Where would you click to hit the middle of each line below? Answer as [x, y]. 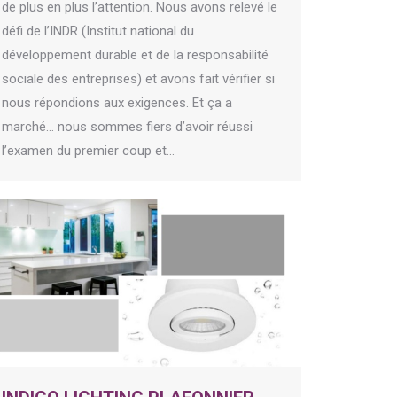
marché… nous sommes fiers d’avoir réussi [127, 127]
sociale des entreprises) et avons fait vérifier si [138, 79]
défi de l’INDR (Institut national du [98, 31]
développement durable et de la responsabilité [135, 55]
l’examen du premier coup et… [88, 151]
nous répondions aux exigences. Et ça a [117, 103]
